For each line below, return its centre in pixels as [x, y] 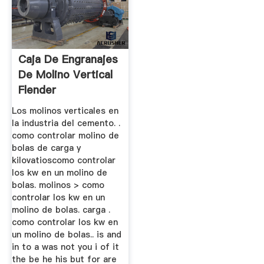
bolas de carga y [46, 148]
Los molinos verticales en [65, 111]
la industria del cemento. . [66, 123]
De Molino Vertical [65, 75]
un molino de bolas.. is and [66, 235]
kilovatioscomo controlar [63, 161]
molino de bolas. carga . [61, 210]
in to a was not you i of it [65, 247]
